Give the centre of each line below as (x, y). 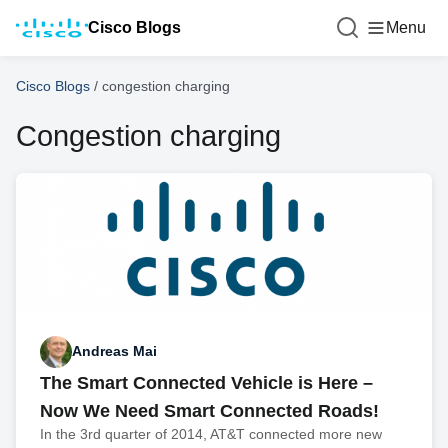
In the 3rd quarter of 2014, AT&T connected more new (211, 433)
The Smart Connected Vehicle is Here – (206, 382)
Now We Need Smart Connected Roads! (209, 410)
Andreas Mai (114, 351)
